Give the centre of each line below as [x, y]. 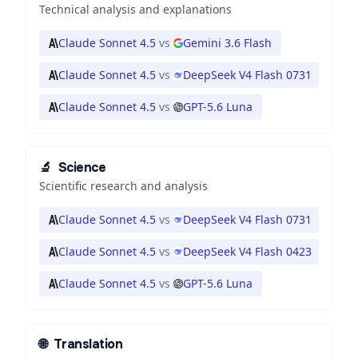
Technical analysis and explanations [135, 9]
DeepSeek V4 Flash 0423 [247, 251]
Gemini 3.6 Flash [227, 43]
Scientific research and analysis [123, 186]
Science [82, 167]
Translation [88, 344]
